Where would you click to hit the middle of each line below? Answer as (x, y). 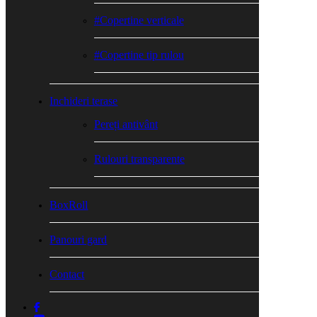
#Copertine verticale (139, 20)
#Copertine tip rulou (139, 55)
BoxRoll (69, 205)
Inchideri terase (84, 101)
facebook (52, 307)
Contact (67, 274)
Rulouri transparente (139, 159)
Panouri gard (79, 240)
